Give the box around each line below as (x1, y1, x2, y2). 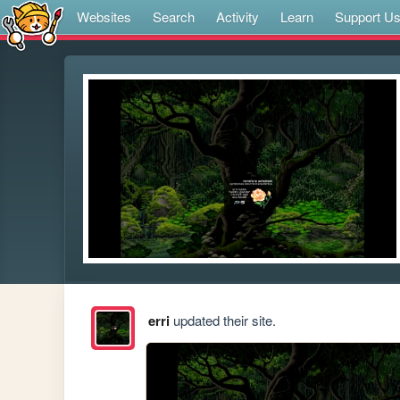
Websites (77, 7, 131, 26)
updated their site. (169, 311, 276, 330)
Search (153, 7, 195, 26)
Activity (216, 7, 259, 26)
